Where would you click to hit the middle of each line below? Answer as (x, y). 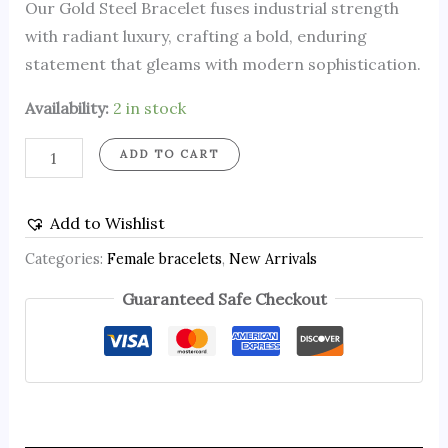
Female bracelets (164, 259)
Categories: (65, 259)
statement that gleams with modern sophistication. (222, 64)
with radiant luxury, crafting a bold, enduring (195, 36)
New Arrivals (272, 259)
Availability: (66, 108)
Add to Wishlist (107, 222)
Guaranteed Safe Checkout (224, 298)
